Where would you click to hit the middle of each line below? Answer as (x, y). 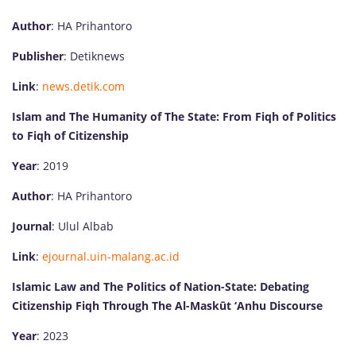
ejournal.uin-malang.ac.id (111, 256)
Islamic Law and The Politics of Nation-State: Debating (161, 286)
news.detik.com (83, 86)
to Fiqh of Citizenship (70, 135)
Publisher (38, 56)
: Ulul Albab (83, 226)
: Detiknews (94, 56)
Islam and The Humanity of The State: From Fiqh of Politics (174, 116)
